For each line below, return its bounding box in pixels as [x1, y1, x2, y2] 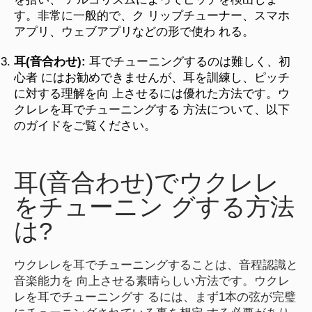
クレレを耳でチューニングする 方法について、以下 [14, 102, 290, 116]
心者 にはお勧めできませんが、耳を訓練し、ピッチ [14, 70, 290, 84]
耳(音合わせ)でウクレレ [14, 168, 279, 196]
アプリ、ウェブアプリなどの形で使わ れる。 [14, 24, 254, 38]
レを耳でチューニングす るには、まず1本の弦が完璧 [14, 290, 296, 303]
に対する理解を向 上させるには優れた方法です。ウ [14, 86, 290, 100]
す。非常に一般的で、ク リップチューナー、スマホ [14, 8, 290, 22]
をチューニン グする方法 [14, 192, 295, 220]
